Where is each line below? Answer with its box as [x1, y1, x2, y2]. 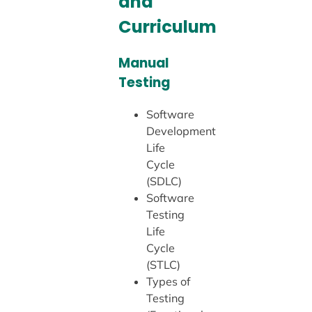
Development [146, 124, 216, 139]
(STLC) [146, 258, 180, 272]
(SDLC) [146, 174, 182, 189]
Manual [118, 54, 169, 73]
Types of [146, 274, 190, 289]
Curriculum [118, 15, 217, 39]
